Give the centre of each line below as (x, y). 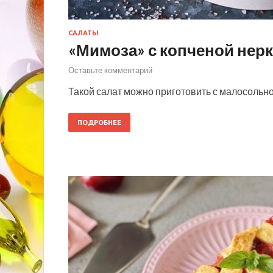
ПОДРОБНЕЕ (99, 123)
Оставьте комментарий (110, 70)
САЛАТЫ (83, 33)
